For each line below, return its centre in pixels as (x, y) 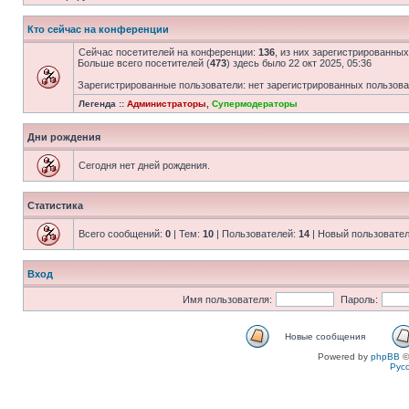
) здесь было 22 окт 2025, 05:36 (299, 63)
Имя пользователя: (227, 299)
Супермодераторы (255, 104)
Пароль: (359, 299)
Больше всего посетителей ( (144, 63)
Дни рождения (64, 137)
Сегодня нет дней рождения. (144, 165)
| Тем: (187, 234)
